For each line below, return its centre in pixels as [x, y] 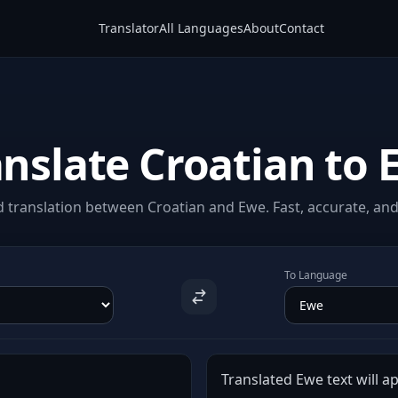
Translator [128, 28]
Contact [301, 28]
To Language [316, 275]
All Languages [201, 28]
